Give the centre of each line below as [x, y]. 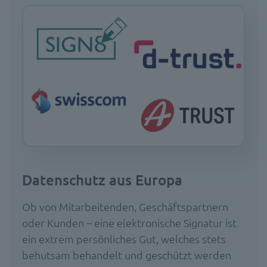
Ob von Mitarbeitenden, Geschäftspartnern [125, 206]
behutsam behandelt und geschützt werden [126, 254]
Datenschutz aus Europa [102, 179]
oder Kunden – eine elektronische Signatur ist [129, 222]
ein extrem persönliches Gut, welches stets [124, 238]
